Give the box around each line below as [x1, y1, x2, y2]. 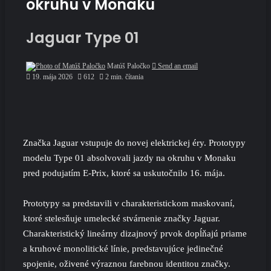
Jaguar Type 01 [26, 27, 139, 48]
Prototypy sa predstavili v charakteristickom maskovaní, [23, 198, 235, 208]
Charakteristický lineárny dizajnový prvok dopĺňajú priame [23, 228, 247, 238]
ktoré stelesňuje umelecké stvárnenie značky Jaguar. [23, 213, 220, 223]
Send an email [158, 61, 198, 70]
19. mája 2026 [32, 72, 73, 81]
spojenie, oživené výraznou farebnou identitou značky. [23, 258, 230, 269]
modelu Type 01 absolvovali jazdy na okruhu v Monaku [23, 152, 236, 163]
